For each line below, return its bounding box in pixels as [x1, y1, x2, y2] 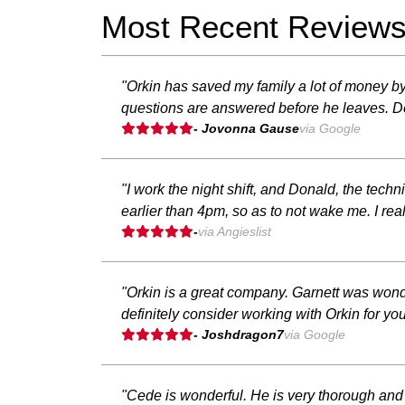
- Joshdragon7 [193, 326, 284, 342]
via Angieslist [198, 223, 271, 239]
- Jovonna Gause [193, 120, 299, 136]
